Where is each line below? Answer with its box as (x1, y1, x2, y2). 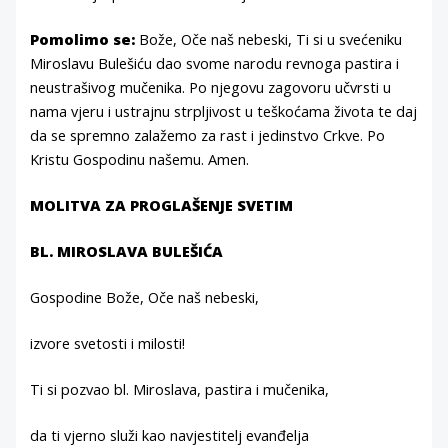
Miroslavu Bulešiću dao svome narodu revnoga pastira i (30, 53, 400, 74)
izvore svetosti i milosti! (30, 332, 186, 353)
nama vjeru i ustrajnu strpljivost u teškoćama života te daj (30, 101, 418, 122)
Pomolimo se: (30, 29, 136, 50)
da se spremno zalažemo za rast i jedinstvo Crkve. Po (30, 125, 386, 146)
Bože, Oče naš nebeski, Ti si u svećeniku (135, 29, 403, 50)
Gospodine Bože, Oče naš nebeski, (30, 286, 260, 307)
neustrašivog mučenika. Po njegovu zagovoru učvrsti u (30, 77, 392, 98)
